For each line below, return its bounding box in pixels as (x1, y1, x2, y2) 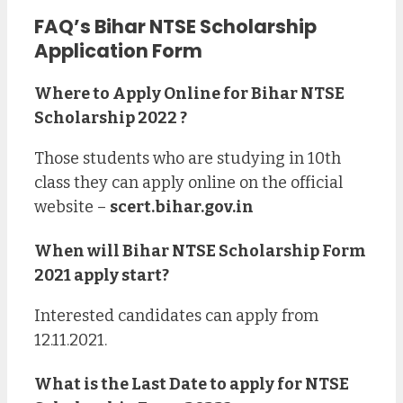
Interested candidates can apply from (34, 305, 318, 326)
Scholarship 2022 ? (34, 108, 187, 129)
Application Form (34, 38, 202, 65)
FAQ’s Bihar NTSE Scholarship (34, 13, 317, 40)
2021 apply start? (34, 264, 169, 285)
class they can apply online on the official (34, 173, 343, 193)
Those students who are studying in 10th (34, 148, 341, 169)
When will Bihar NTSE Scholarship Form (34, 240, 366, 261)
